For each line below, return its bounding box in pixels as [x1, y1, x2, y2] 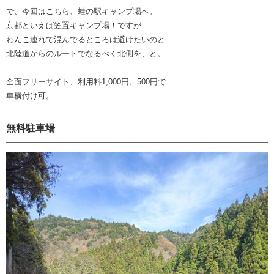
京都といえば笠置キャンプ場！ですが [6, 20, 141, 30]
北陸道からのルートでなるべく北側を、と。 [6, 48, 165, 58]
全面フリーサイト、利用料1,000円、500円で [6, 76, 166, 86]
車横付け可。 [6, 91, 54, 100]
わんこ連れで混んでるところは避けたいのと [6, 34, 165, 44]
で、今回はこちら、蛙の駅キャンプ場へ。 [6, 6, 157, 16]
